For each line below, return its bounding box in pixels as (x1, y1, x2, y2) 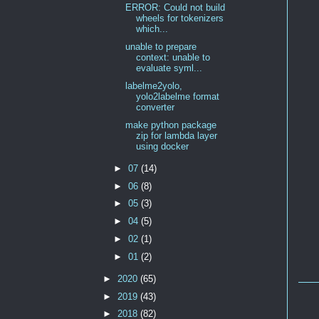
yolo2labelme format (135, 90, 219, 102)
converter (135, 101, 174, 113)
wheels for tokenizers (135, 13, 224, 24)
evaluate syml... (135, 63, 202, 74)
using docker (135, 140, 189, 152)
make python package (125, 119, 216, 130)
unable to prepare (125, 41, 197, 53)
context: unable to (135, 52, 210, 63)
